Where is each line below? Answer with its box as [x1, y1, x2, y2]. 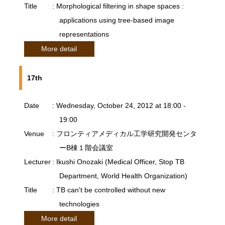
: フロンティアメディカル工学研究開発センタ [52, 130, 197, 138]
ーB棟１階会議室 [59, 144, 113, 152]
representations [59, 30, 109, 39]
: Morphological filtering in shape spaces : [52, 2, 184, 11]
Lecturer [24, 158, 51, 166]
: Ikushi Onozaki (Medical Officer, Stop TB [52, 158, 184, 166]
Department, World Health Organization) [59, 172, 187, 180]
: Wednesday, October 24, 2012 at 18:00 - [52, 101, 186, 110]
